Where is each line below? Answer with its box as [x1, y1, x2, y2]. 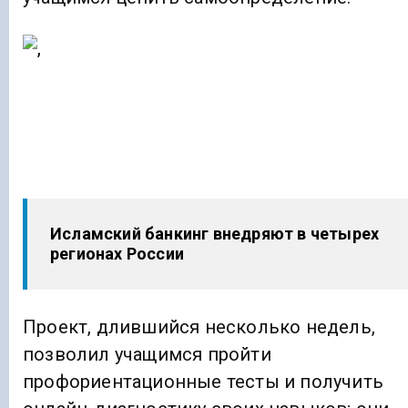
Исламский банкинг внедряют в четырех [50, 223, 380, 243]
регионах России [50, 243, 184, 263]
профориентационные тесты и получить [23, 371, 384, 393]
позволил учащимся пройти [23, 343, 271, 365]
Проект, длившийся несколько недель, [23, 316, 375, 338]
